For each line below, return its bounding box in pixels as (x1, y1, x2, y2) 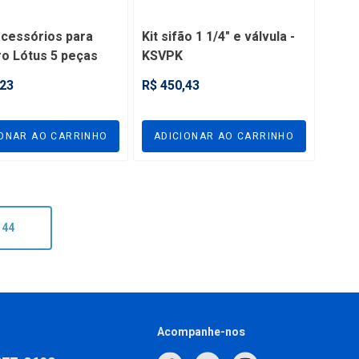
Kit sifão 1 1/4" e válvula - (142, 26, 296, 46)
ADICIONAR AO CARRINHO (153, 128, 295, 143)
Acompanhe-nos (157, 323, 245, 341)
